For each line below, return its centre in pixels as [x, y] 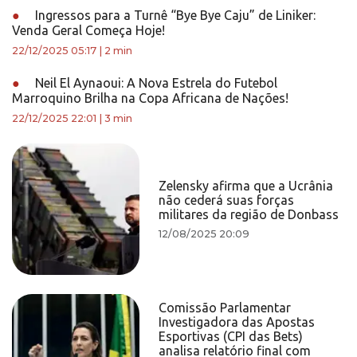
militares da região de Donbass [249, 214]
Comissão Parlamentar [225, 308]
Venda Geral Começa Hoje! [88, 30]
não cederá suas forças [227, 200]
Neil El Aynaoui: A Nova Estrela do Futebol [155, 83]
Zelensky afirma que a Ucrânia [246, 186]
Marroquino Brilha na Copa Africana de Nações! [150, 98]
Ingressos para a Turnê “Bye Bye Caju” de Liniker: [174, 15]
